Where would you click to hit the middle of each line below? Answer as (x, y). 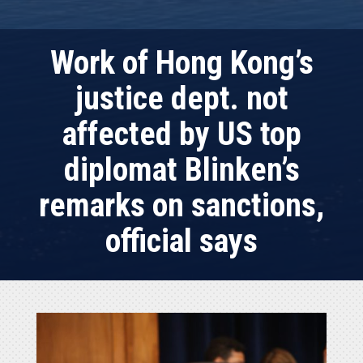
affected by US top (181, 134)
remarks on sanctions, (181, 205)
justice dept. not (181, 98)
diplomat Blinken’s (181, 169)
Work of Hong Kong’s (181, 62)
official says (181, 241)
